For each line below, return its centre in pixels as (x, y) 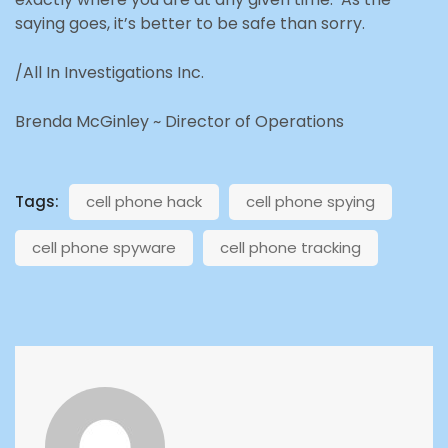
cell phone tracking (290, 247)
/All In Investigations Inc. (109, 72)
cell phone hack (144, 201)
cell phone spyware (104, 247)
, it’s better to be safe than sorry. (236, 23)
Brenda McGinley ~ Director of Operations (179, 121)
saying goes (61, 23)
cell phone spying (310, 201)
